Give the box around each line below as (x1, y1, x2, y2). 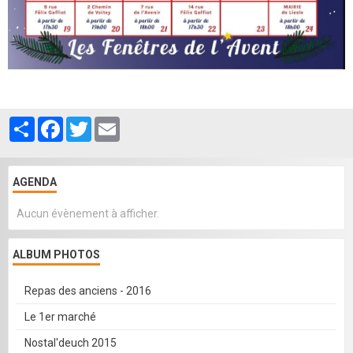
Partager (35, 117, 79, 130)
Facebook (63, 117, 111, 130)
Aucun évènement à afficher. (17, 207, 159, 221)
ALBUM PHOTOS (13, 248, 100, 262)
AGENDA (13, 176, 57, 189)
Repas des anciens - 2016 (24, 284, 151, 298)
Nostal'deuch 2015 (24, 336, 117, 350)
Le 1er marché (24, 310, 96, 324)
